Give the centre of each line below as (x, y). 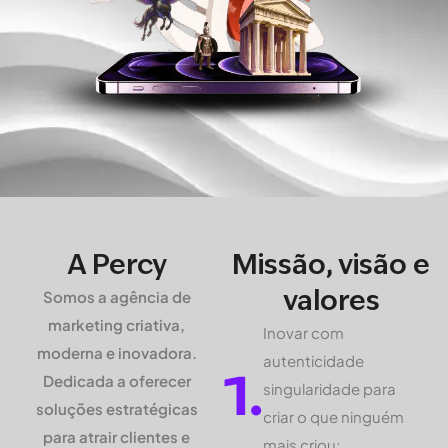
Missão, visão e (331, 264)
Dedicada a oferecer (116, 380)
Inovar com (303, 332)
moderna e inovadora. (116, 352)
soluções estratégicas (116, 408)
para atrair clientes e (117, 436)
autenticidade (313, 360)
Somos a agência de (116, 296)
